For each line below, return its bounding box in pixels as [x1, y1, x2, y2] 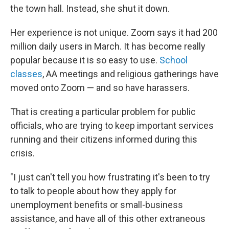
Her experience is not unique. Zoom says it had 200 [10, 27, 218, 38]
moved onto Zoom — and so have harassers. [10, 82, 190, 93]
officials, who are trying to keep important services [10, 120, 214, 131]
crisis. [10, 148, 35, 158]
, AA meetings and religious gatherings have [42, 68, 219, 79]
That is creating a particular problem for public [10, 106, 196, 117]
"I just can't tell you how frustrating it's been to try [10, 172, 210, 182]
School [159, 55, 188, 65]
